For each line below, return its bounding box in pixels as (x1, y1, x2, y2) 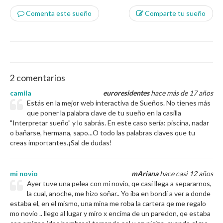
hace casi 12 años (158, 169, 213, 178)
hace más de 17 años (149, 89, 213, 97)
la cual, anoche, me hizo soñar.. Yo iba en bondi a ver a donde (27, 189, 211, 198)
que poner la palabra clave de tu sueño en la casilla (27, 109, 182, 117)
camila (10, 89, 31, 97)
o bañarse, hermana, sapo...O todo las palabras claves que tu (10, 128, 195, 137)
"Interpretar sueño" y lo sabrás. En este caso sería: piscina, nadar (10, 118, 209, 127)
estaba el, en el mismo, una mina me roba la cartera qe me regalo (10, 199, 206, 208)
